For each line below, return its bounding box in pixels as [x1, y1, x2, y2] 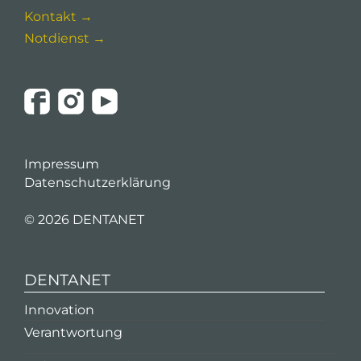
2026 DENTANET [38, 212, 144, 227]
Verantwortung [24, 325, 122, 340]
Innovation [24, 302, 94, 317]
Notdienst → [24, 31, 106, 46]
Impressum [24, 156, 99, 172]
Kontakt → [24, 9, 93, 24]
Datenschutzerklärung [24, 175, 171, 190]
